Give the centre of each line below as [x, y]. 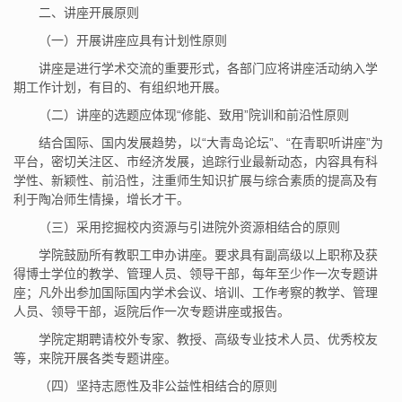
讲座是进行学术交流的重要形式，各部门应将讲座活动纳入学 [208, 68]
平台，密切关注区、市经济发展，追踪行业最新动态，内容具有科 [196, 161]
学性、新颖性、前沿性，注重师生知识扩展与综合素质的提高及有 [196, 180]
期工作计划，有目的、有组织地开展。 [120, 87]
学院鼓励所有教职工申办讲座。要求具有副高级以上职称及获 [208, 254]
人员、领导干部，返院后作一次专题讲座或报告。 [152, 311]
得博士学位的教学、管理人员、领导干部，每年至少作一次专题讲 [196, 273]
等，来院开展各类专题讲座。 [95, 358]
